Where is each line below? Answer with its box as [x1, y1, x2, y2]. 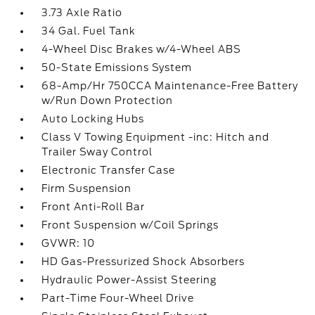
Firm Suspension [41, 183, 132, 194]
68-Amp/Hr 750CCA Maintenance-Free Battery [41, 80, 299, 91]
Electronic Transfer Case [41, 165, 176, 176]
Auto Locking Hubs [41, 113, 145, 124]
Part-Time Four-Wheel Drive [41, 292, 195, 304]
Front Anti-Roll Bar [41, 201, 146, 212]
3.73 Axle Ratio [41, 7, 123, 18]
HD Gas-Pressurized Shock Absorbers [41, 256, 245, 267]
